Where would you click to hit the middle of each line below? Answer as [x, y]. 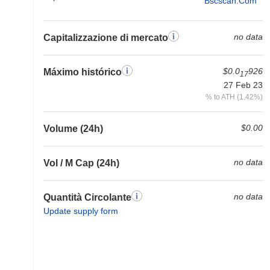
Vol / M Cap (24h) [81, 163]
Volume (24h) [73, 128]
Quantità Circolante [87, 197]
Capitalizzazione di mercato [106, 38]
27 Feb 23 [243, 85]
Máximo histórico [83, 72]
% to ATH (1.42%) [234, 96]
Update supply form [81, 211]
